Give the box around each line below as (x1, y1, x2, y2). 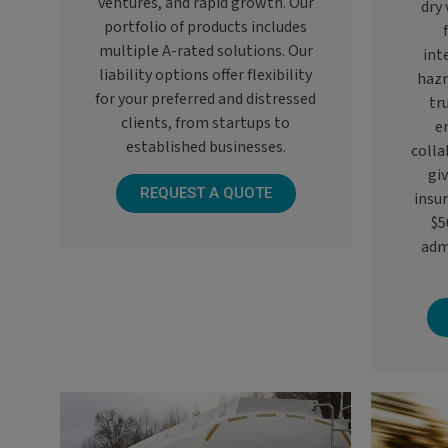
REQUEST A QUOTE (139, 184, 272, 203)
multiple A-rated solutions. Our (98, 40, 313, 63)
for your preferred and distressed (95, 88, 316, 111)
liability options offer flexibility (99, 64, 312, 87)
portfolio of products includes (104, 16, 307, 39)
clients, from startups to (121, 112, 290, 135)
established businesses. (125, 136, 286, 159)
